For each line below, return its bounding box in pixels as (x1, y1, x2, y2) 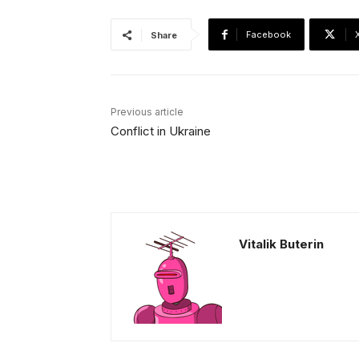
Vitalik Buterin (239, 236, 324, 252)
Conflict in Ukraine (111, 123, 211, 139)
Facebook (246, 29, 291, 41)
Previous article (111, 106, 184, 119)
